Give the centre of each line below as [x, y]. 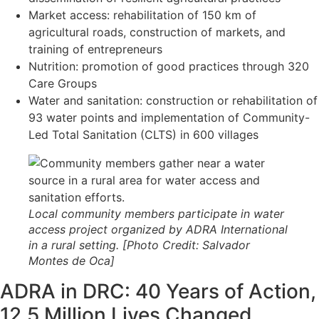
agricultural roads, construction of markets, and [157, 32]
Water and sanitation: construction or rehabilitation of [173, 100]
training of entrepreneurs [95, 49]
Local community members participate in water [156, 213]
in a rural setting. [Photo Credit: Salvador [139, 245]
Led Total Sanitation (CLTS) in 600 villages [143, 134]
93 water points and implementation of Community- [169, 117]
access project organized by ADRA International [158, 229]
